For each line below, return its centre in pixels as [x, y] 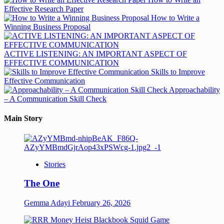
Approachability [194, 90]
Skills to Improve [177, 72]
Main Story [23, 118]
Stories [55, 164]
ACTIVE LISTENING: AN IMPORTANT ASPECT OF [95, 54]
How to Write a [174, 18]
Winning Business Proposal [47, 27]
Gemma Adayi [48, 202]
